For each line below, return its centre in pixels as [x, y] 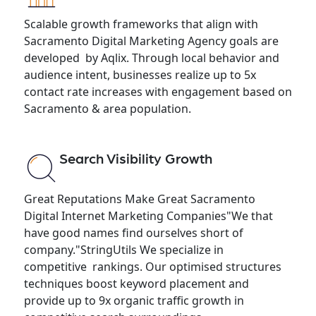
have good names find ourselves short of [133, 232]
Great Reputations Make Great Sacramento [139, 199]
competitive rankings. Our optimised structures [152, 266]
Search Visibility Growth [135, 159]
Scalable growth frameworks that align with [141, 24]
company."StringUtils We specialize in [123, 249]
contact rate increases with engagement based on [158, 91]
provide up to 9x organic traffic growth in [136, 300]
